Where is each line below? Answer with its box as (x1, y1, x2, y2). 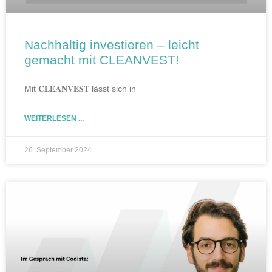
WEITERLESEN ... (24, 114, 84, 123)
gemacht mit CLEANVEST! (24, 53, 179, 67)
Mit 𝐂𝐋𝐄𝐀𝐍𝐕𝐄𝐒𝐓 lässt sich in (24, 84, 136, 94)
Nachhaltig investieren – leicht (24, 38, 199, 52)
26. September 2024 (24, 146, 92, 155)
